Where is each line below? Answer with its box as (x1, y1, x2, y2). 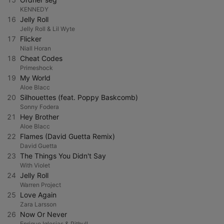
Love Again (20, 190, 56, 199)
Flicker (20, 34, 41, 43)
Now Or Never (20, 210, 67, 218)
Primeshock (20, 64, 53, 71)
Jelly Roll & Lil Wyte (20, 25, 75, 32)
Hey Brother (20, 112, 59, 121)
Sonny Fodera (20, 103, 59, 110)
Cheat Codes (20, 54, 62, 62)
